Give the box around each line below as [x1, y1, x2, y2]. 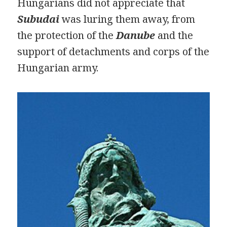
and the [155, 28, 194, 43]
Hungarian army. [17, 61, 99, 75]
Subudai [17, 12, 60, 26]
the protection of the [17, 28, 117, 43]
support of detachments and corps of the [17, 45, 210, 59]
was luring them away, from [59, 12, 196, 26]
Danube [116, 28, 156, 43]
